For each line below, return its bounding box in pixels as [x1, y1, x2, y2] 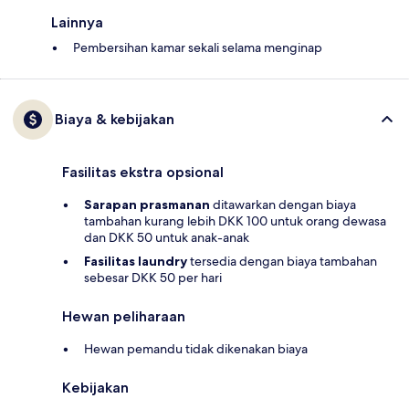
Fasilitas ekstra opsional [62, 163, 224, 182]
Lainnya [51, 14, 103, 32]
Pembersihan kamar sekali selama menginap [73, 39, 322, 57]
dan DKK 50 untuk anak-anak [84, 229, 249, 246]
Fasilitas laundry [84, 253, 187, 270]
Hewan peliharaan [62, 308, 185, 326]
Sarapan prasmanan [84, 196, 210, 214]
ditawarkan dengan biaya [210, 196, 356, 214]
